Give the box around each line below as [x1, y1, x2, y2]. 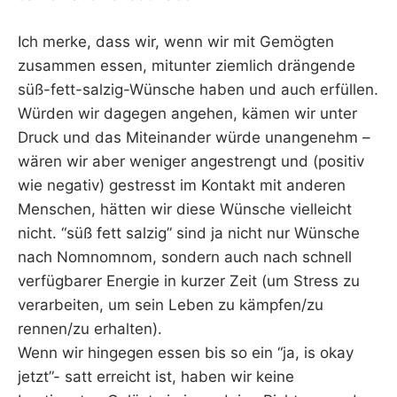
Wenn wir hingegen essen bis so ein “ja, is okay [18, 343, 354, 362]
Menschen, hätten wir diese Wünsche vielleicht [18, 199, 352, 218]
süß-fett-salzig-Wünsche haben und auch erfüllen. [18, 80, 378, 98]
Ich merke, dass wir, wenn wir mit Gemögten [18, 32, 334, 51]
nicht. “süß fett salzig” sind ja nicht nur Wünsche [18, 223, 360, 242]
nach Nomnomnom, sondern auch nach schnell [18, 247, 352, 266]
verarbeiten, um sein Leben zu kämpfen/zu [18, 295, 323, 314]
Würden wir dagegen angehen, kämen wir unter [18, 104, 357, 122]
